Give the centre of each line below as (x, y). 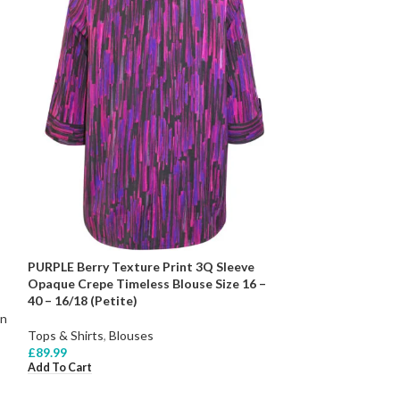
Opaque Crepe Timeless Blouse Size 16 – (146, 283)
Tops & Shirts (65, 335)
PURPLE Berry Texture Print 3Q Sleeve (141, 266)
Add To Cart (59, 367)
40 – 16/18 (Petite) (82, 300)
